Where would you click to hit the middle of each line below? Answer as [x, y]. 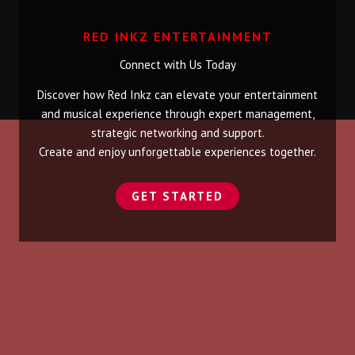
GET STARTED [177, 196]
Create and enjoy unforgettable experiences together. [177, 151]
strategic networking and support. [177, 132]
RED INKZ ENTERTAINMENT [177, 36]
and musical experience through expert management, [177, 113]
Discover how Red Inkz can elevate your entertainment [177, 94]
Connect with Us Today [177, 64]
